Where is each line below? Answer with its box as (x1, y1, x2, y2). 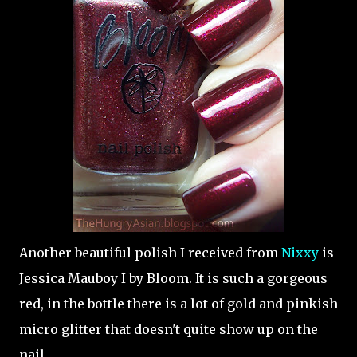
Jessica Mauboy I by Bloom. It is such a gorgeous (19, 270, 328, 286)
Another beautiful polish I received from (19, 245, 281, 261)
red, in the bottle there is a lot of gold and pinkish (19, 296, 338, 312)
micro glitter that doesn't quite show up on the (19, 321, 318, 337)
